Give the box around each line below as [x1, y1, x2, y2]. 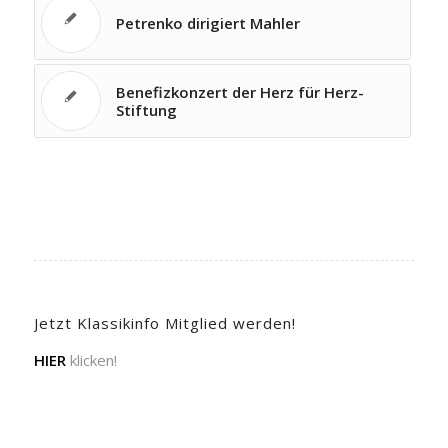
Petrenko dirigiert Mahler [115, 13, 300, 33]
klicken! [65, 349, 117, 370]
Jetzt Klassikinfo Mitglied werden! [33, 313, 296, 333]
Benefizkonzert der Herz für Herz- [115, 82, 364, 102]
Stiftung [115, 100, 177, 120]
